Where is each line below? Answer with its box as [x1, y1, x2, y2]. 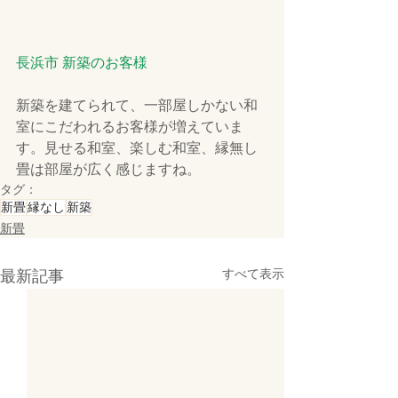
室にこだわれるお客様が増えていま [16, 119, 243, 134]
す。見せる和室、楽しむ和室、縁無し [16, 140, 258, 155]
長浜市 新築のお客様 [16, 55, 147, 70]
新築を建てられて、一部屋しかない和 [16, 98, 258, 113]
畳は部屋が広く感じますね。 [16, 162, 201, 177]
